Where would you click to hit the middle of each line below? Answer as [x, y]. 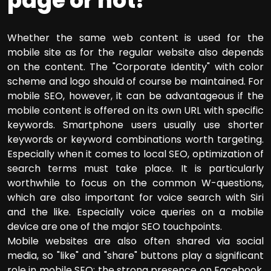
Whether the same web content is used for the [135, 38]
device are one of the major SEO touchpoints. [115, 226]
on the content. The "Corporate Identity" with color [135, 67]
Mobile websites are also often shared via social [135, 241]
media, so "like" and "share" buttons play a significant [135, 255]
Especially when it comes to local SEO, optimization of [135, 154]
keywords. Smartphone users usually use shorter [135, 125]
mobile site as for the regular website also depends [135, 52]
